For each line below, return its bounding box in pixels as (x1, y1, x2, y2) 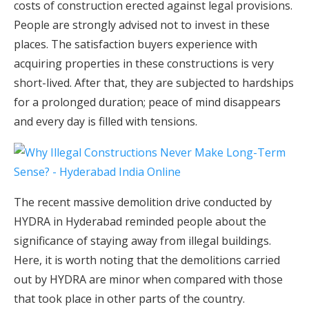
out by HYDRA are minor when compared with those (14, 272, 283, 288)
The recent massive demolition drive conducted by (14, 195, 272, 210)
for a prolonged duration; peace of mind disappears (14, 94, 281, 110)
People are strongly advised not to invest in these (14, 17, 270, 33)
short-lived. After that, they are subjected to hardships (14, 75, 294, 91)
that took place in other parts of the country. (14, 291, 245, 307)
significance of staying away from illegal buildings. (14, 233, 271, 249)
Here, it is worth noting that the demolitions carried (14, 252, 280, 268)
